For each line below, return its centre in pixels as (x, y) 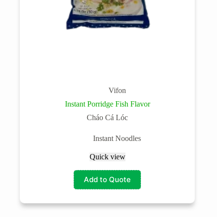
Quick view (107, 156)
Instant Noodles (117, 138)
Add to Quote (108, 180)
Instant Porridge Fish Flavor (107, 104)
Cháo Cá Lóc (108, 117)
